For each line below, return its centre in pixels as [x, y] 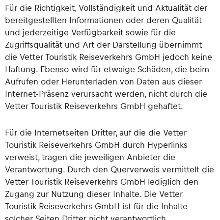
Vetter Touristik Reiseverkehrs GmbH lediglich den [102, 181]
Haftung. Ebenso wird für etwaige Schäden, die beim [107, 69]
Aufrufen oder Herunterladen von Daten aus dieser [103, 81]
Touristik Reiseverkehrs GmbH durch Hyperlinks [96, 144]
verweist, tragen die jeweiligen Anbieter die [90, 156]
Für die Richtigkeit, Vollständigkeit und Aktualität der [106, 8]
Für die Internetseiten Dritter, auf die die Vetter [96, 132]
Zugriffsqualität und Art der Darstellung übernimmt [103, 44]
